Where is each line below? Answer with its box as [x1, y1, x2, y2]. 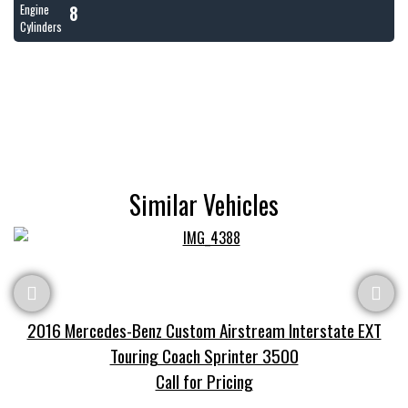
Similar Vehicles [129, 186, 279, 223]
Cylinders [20, 18, 62, 36]
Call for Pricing [155, 368, 253, 394]
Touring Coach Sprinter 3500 [109, 342, 299, 369]
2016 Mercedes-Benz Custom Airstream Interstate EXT [26, 317, 382, 343]
